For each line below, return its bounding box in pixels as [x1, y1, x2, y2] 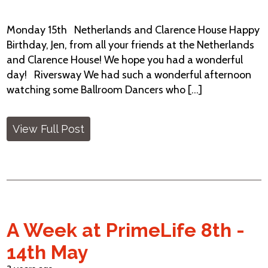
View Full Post [13, 123, 85, 135]
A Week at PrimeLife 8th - [7, 219, 245, 241]
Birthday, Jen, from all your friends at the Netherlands [7, 38, 255, 51]
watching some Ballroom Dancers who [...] [7, 83, 203, 96]
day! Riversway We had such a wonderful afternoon [7, 68, 252, 81]
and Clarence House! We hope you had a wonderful [7, 53, 243, 66]
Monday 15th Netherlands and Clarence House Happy [7, 23, 260, 36]
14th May [7, 241, 89, 263]
